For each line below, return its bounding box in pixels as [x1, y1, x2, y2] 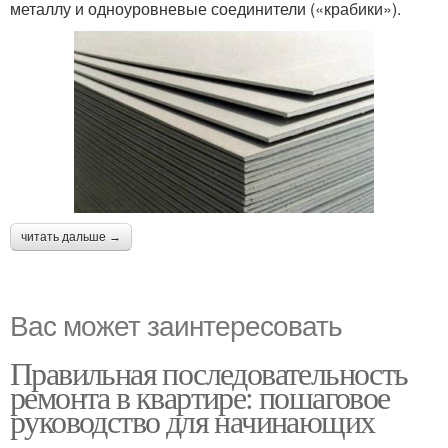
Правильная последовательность [10, 350, 408, 394]
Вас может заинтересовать [10, 303, 342, 344]
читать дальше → [21, 229, 121, 244]
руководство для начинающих [10, 398, 375, 442]
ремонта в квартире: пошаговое [10, 374, 390, 418]
